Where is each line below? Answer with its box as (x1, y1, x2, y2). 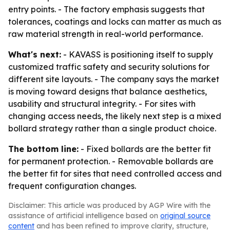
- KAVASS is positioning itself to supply (61, 49, 213, 60)
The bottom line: (8, 144, 79, 154)
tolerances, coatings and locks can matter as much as (8, 16, 221, 27)
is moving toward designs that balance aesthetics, (8, 86, 207, 97)
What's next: (8, 49, 61, 60)
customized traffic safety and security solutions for (8, 62, 209, 72)
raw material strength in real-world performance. (8, 29, 203, 39)
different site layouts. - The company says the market (8, 74, 219, 84)
